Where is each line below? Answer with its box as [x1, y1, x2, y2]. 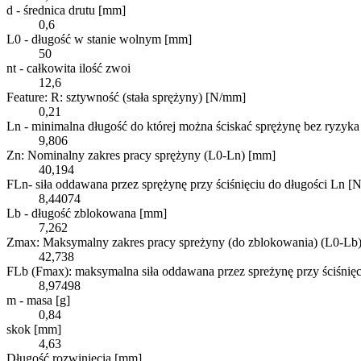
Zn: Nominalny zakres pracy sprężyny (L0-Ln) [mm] [6, 147, 276, 162]
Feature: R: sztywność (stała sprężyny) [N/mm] [6, 89, 246, 104]
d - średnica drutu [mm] [6, 2, 126, 17]
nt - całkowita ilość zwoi [6, 60, 131, 75]
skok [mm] [6, 322, 61, 336]
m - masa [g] [6, 293, 70, 307]
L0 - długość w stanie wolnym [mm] [6, 31, 192, 46]
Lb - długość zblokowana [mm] [6, 205, 167, 220]
